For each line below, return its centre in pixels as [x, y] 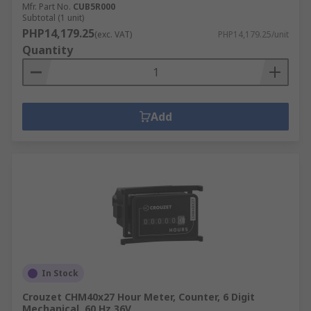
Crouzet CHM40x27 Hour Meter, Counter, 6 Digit [138, 297]
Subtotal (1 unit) [53, 18]
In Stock [60, 273]
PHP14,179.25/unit [253, 34]
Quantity [48, 50]
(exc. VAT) [113, 34]
